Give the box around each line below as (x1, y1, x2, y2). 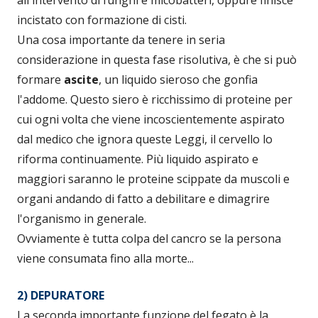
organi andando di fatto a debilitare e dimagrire (17, 191, 270, 207)
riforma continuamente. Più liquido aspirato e (17, 151, 258, 168)
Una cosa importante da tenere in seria (17, 32, 225, 48)
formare (17, 72, 64, 88)
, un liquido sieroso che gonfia (99, 72, 258, 88)
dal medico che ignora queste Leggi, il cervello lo (17, 131, 273, 148)
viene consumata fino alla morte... (17, 251, 194, 267)
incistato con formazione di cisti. (17, 12, 187, 28)
